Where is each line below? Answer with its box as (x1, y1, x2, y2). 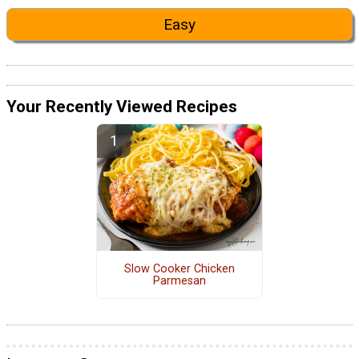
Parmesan (152, 273, 206, 288)
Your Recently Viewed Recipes (6, 97, 237, 117)
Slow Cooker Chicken (123, 261, 235, 276)
